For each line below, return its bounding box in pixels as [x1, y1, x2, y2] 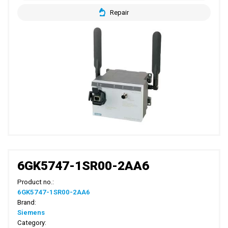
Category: [17, 219, 47, 227]
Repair [109, 8, 129, 16]
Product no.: [17, 178, 54, 186]
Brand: [17, 198, 37, 207]
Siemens [17, 209, 45, 217]
